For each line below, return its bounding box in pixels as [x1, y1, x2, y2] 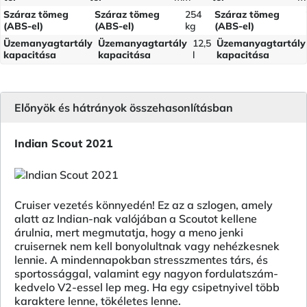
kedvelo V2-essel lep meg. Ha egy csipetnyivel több [14, 280, 280, 294]
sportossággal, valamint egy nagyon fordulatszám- [14, 267, 278, 280]
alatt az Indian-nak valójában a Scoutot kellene [14, 212, 257, 225]
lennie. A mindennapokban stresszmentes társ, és [14, 253, 268, 267]
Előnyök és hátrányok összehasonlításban [14, 101, 233, 114]
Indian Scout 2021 [14, 136, 113, 150]
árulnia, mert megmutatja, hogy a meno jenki [14, 225, 243, 239]
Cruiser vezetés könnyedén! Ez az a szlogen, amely [14, 198, 273, 212]
